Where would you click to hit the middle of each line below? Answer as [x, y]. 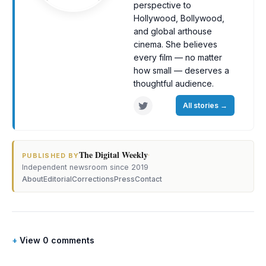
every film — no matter [178, 57]
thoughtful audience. [174, 83]
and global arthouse [173, 31]
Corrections [93, 179]
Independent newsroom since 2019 [85, 167]
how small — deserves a [181, 70]
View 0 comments [57, 240]
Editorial [58, 179]
